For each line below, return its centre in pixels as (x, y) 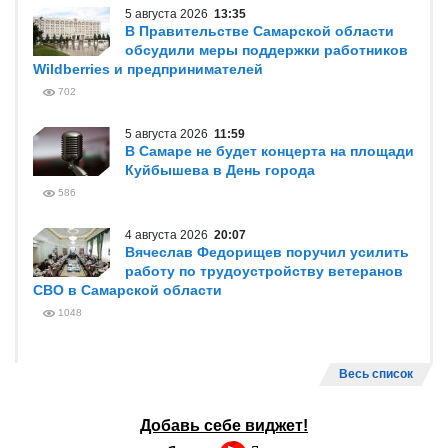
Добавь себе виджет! (224, 425)
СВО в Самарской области (127, 290)
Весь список (376, 374)
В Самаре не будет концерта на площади (269, 151)
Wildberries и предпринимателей (148, 69)
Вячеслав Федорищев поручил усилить (267, 252)
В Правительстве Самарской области (259, 31)
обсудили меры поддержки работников (266, 50)
